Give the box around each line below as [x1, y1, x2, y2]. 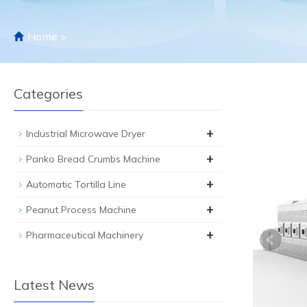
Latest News [14, 276, 95, 293]
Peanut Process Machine [26, 204, 136, 216]
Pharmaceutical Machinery [26, 229, 143, 241]
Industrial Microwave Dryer [26, 127, 145, 140]
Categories [14, 85, 83, 102]
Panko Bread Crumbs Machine [26, 153, 160, 165]
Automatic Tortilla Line [26, 178, 126, 191]
